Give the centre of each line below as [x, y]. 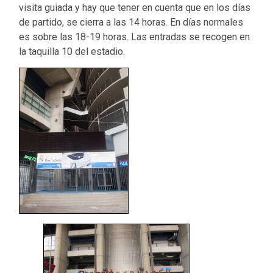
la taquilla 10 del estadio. [72, 51]
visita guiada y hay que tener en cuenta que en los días [135, 7]
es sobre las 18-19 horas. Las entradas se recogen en [135, 37]
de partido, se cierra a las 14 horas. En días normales [131, 22]
